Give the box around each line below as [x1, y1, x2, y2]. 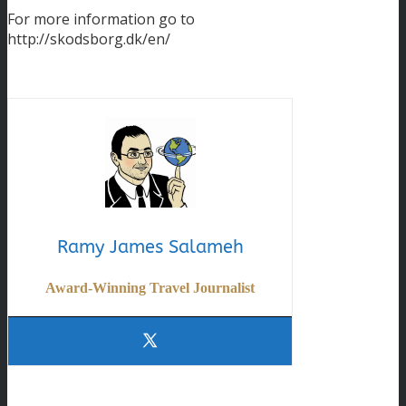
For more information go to [7, 9, 195, 30]
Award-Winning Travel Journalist [45, 280, 256, 296]
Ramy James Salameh [56, 237, 244, 258]
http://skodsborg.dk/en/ [7, 29, 170, 50]
